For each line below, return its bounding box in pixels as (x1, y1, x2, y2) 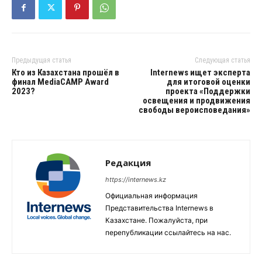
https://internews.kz (105, 175, 166, 184)
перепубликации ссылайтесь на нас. (105, 228, 231, 237)
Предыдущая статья (12, 56, 71, 65)
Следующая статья (194, 56, 250, 65)
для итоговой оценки (166, 77, 250, 88)
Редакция (105, 157, 151, 169)
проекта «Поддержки (165, 86, 250, 97)
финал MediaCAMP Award (12, 77, 109, 88)
